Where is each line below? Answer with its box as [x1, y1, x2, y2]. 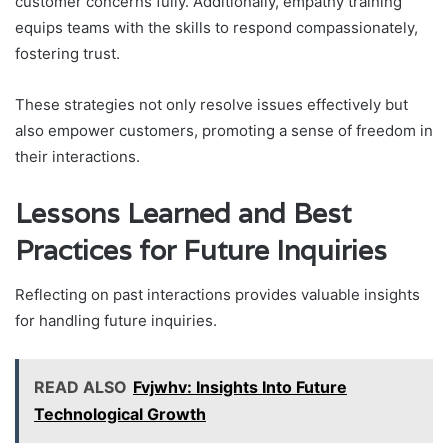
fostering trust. [15, 43, 120, 63]
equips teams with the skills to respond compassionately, [15, 17, 418, 37]
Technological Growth [34, 404, 206, 425]
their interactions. [15, 146, 140, 166]
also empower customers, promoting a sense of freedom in [15, 120, 433, 140]
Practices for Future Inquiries [15, 232, 387, 268]
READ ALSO [34, 377, 127, 398]
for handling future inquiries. [15, 311, 217, 331]
